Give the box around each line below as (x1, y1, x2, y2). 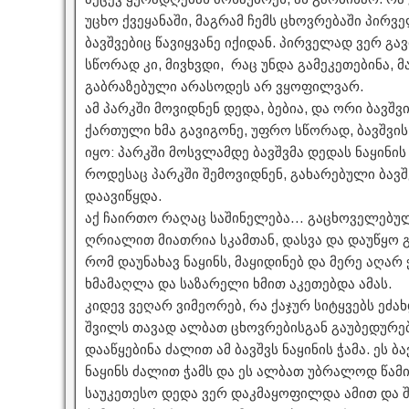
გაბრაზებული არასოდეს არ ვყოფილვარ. (85, 79, 363, 95)
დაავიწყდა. (85, 188, 162, 204)
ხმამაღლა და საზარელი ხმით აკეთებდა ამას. (85, 276, 392, 292)
